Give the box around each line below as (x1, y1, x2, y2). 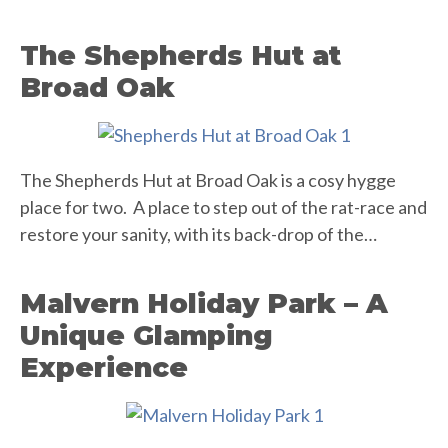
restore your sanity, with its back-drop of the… (20, 223, 377, 245)
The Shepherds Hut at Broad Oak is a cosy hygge (20, 169, 396, 191)
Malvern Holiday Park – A (20, 287, 388, 320)
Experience (20, 351, 188, 384)
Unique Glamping (20, 319, 273, 352)
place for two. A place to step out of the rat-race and (20, 196, 427, 218)
